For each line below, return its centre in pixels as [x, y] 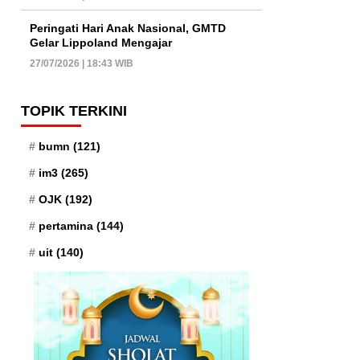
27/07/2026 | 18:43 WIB [82, 63]
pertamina [66, 225]
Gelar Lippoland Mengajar [101, 42]
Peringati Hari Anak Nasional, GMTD [128, 28]
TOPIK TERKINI [74, 110]
